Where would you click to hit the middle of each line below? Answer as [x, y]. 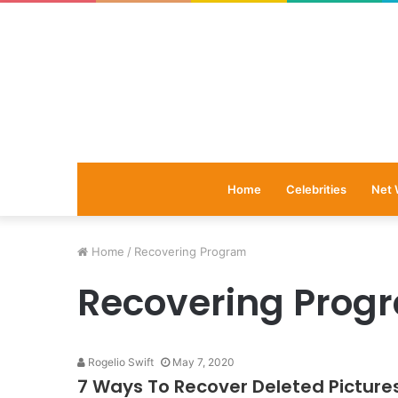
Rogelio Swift [119, 362]
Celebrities [316, 189]
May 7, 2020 [203, 362]
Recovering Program [190, 251]
